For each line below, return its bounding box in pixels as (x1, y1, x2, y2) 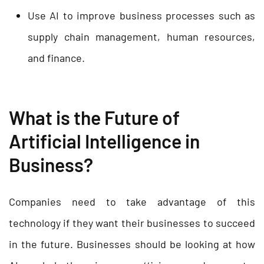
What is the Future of (9, 105, 180, 128)
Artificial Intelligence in (9, 129, 200, 152)
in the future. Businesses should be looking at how (9, 237, 255, 250)
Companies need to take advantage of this (9, 194, 255, 208)
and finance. (28, 51, 85, 64)
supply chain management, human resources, (28, 29, 255, 43)
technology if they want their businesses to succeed (9, 216, 255, 229)
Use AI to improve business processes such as (28, 8, 255, 22)
